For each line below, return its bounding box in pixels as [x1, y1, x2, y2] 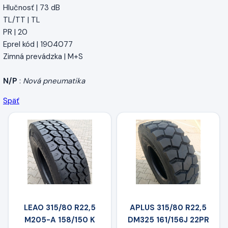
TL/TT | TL [3, 14, 40, 25]
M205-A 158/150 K [24, 215, 95, 225]
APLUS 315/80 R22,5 [130, 203, 207, 213]
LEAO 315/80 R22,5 [24, 203, 96, 213]
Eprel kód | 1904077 [3, 39, 73, 49]
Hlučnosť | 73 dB [3, 2, 60, 13]
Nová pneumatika [23, 75, 85, 86]
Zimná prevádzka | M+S [3, 51, 83, 62]
